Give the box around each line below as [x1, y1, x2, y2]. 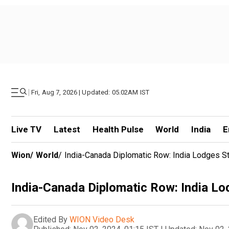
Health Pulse [92, 124, 144, 134]
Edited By [33, 214, 67, 224]
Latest [53, 124, 80, 134]
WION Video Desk [70, 214, 134, 224]
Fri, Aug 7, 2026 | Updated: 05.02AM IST [31, 88, 150, 96]
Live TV [11, 124, 41, 134]
